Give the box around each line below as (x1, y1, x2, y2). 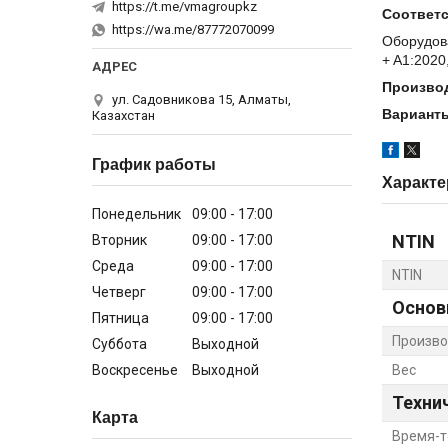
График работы (92, 155, 216, 173)
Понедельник (92, 205, 181, 222)
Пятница (92, 309, 149, 326)
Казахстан (92, 107, 155, 123)
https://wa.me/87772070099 (112, 21, 274, 37)
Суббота (92, 335, 147, 352)
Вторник (92, 231, 147, 248)
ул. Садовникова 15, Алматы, (112, 91, 291, 107)
